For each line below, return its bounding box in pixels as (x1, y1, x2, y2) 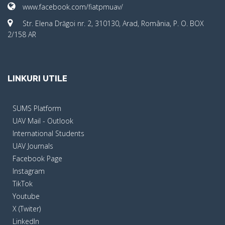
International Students (13, 129, 84, 139)
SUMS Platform (13, 103, 61, 114)
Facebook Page (13, 154, 62, 164)
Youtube (13, 191, 40, 201)
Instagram (13, 166, 45, 176)
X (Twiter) (13, 204, 41, 214)
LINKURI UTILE (8, 74, 67, 84)
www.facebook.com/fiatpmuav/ (23, 2, 123, 12)
